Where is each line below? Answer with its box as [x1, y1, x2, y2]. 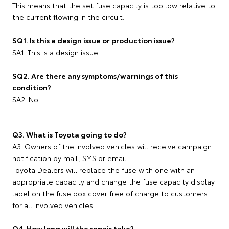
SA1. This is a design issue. [12, 47, 100, 57]
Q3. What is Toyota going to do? [12, 129, 127, 140]
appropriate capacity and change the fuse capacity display [12, 176, 215, 187]
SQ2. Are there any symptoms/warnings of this [12, 71, 178, 81]
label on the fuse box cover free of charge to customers [12, 188, 208, 198]
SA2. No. [12, 94, 40, 104]
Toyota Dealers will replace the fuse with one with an [12, 165, 195, 175]
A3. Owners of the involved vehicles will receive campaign [12, 141, 212, 151]
